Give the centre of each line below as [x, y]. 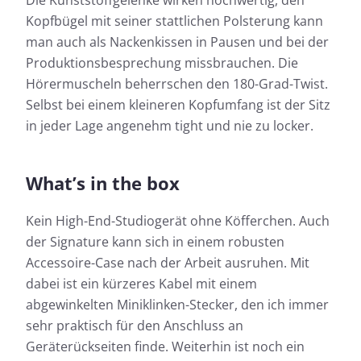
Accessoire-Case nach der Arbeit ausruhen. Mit [168, 263]
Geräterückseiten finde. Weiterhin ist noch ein [165, 347]
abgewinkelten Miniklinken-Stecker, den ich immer [177, 305]
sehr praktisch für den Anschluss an [135, 326]
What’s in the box [103, 183]
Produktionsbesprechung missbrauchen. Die [162, 63]
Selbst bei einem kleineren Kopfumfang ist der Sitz [178, 105]
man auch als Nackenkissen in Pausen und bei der [177, 42]
